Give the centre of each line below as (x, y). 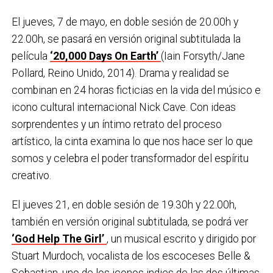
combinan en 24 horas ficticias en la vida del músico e (136, 90)
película (30, 56)
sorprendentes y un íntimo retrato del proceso (116, 125)
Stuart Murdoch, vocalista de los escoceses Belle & (131, 256)
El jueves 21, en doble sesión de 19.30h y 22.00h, (124, 205)
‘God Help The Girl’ (58, 239)
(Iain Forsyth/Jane (203, 56)
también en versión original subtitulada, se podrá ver (129, 222)
